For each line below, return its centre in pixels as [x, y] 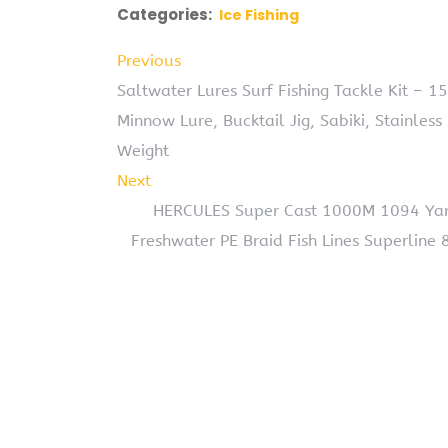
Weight [143, 150]
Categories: [164, 14]
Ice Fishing [259, 14]
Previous [149, 60]
